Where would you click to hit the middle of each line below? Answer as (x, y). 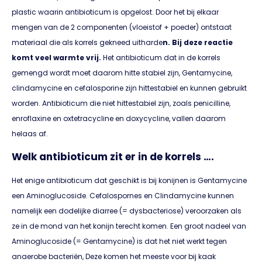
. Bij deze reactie (200, 42)
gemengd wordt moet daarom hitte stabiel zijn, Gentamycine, (122, 73)
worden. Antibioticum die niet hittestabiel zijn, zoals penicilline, (121, 103)
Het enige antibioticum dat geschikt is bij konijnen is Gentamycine (130, 181)
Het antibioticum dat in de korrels (162, 57)
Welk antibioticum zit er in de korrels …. (113, 157)
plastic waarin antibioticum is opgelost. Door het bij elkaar (115, 12)
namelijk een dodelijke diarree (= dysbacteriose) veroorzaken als (127, 211)
